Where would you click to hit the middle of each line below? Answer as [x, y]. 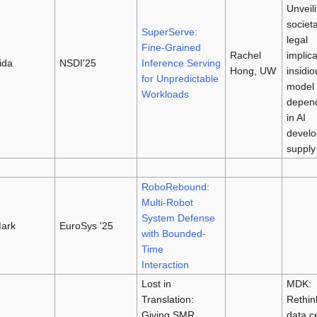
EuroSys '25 [86, 225]
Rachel [245, 55]
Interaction [165, 264]
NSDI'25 [77, 63]
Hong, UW [253, 70]
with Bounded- [173, 233]
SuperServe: [169, 31]
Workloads [165, 94]
